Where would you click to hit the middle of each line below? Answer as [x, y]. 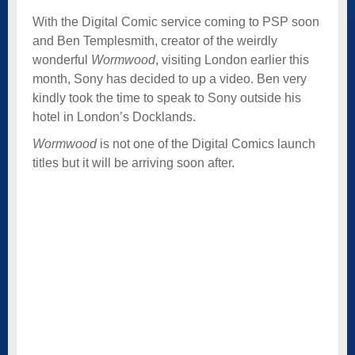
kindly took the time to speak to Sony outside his [167, 97]
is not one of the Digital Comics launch [206, 143]
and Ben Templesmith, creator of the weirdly [155, 40]
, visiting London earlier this [232, 59]
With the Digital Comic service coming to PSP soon [176, 21]
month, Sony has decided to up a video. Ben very [170, 78]
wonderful [62, 59]
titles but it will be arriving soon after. [134, 162]
